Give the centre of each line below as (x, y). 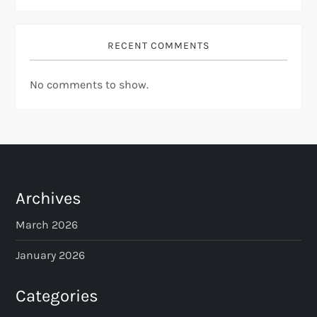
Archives (49, 198)
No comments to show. (90, 84)
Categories (57, 295)
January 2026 (51, 255)
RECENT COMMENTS (158, 45)
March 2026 (47, 224)
